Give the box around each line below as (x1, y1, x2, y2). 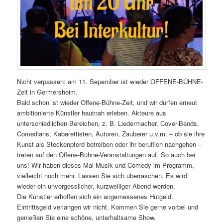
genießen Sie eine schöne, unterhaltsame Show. (17, 212, 156, 222)
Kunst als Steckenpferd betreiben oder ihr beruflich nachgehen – (17, 139, 202, 149)
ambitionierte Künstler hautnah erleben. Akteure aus (17, 108, 167, 117)
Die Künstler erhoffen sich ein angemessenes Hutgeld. (17, 191, 174, 201)
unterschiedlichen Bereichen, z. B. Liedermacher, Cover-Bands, (17, 118, 200, 128)
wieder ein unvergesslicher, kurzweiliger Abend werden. (17, 181, 176, 191)
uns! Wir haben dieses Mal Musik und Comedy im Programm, (17, 160, 195, 170)
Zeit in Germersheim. (17, 87, 78, 97)
